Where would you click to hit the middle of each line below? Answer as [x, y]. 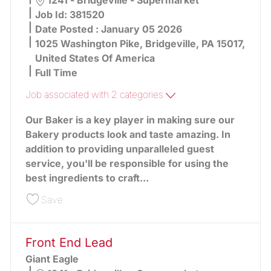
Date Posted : [68, 29]
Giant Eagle [52, 259]
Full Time [56, 73]
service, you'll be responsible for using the [127, 164]
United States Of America [95, 58]
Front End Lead [69, 242]
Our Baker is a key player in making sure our [130, 120]
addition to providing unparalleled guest [119, 149]
